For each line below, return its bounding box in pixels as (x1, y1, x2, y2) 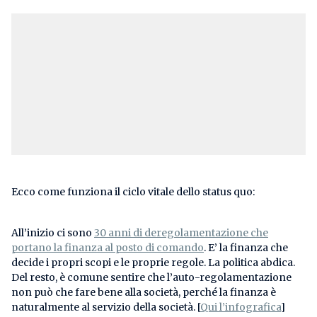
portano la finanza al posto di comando (11, 241, 204, 254)
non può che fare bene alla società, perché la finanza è (11, 286, 276, 299)
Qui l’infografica (200, 301, 281, 313)
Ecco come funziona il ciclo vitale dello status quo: (11, 185, 255, 198)
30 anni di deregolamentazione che (94, 226, 268, 239)
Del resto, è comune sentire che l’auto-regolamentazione (11, 271, 292, 284)
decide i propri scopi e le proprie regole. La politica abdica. (11, 256, 295, 269)
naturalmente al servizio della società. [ (11, 301, 200, 313)
